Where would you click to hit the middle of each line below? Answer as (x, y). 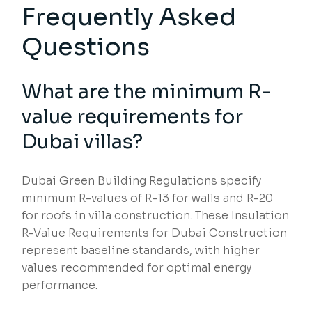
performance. (60, 286)
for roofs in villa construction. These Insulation (156, 216)
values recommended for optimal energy (137, 268)
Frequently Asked (129, 17)
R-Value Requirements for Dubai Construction (155, 233)
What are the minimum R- (147, 92)
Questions (86, 47)
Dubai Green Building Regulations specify (142, 181)
